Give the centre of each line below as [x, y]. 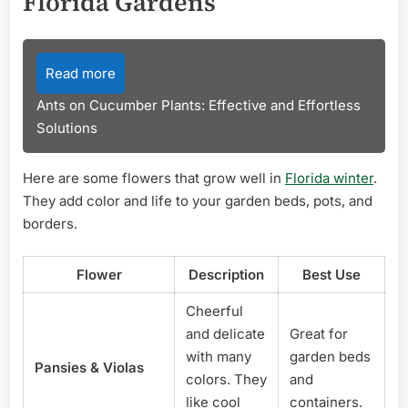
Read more [81, 74]
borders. [50, 224]
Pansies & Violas [89, 367]
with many [219, 356]
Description [226, 274]
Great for [319, 333]
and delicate [225, 333]
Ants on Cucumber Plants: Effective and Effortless [199, 106]
